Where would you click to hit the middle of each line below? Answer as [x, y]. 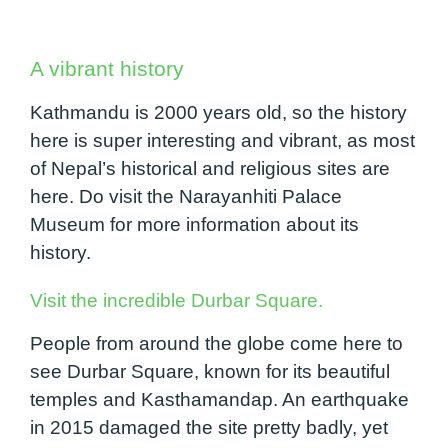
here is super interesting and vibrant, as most [222, 140]
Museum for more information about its [194, 224]
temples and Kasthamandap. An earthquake [219, 399]
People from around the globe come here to [216, 343]
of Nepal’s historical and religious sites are [210, 168]
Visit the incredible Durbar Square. [179, 300]
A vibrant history [110, 68]
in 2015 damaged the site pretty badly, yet [209, 427]
